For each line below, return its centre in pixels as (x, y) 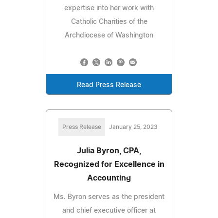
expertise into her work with (109, 8)
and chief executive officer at (109, 210)
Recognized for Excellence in (109, 164)
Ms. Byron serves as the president (109, 197)
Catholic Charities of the (109, 22)
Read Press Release (109, 85)
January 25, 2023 (133, 127)
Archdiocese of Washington (109, 35)
